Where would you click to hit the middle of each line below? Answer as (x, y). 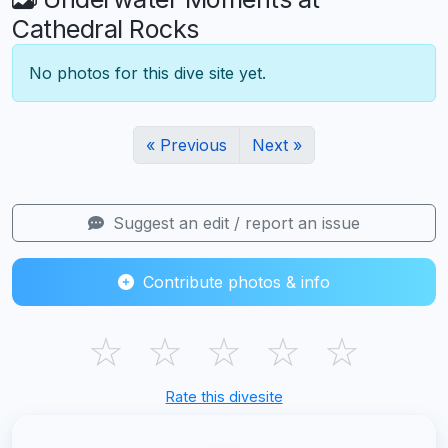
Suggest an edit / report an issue (234, 222)
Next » (277, 144)
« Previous (186, 144)
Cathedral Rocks (105, 28)
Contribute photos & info (234, 281)
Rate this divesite (224, 396)
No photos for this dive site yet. (147, 72)
